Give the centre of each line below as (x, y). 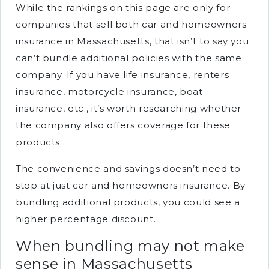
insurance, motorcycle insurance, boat (109, 92)
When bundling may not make (130, 246)
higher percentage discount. (86, 219)
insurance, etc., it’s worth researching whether (129, 108)
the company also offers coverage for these (123, 125)
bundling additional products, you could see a (128, 202)
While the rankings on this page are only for (123, 8)
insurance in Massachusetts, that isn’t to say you (132, 41)
